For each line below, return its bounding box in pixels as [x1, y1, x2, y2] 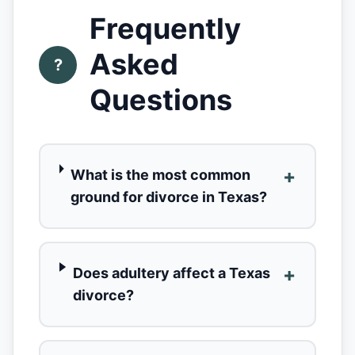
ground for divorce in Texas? [70, 189, 267, 205]
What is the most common [70, 166, 250, 183]
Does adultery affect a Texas [72, 265, 270, 281]
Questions [90, 82, 232, 117]
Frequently [90, 11, 241, 46]
